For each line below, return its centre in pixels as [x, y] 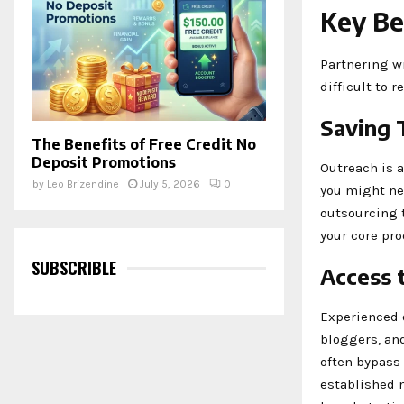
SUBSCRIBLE [74, 267]
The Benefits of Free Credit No [144, 144]
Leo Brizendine [83, 184]
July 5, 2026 [170, 184]
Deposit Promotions [104, 162]
